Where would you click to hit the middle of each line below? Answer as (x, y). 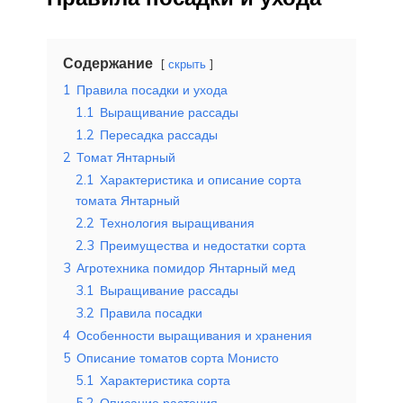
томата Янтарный (128, 200)
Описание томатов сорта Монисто (178, 358)
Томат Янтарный (126, 157)
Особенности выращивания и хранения (194, 335)
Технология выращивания (177, 223)
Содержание (108, 63)
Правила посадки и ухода (152, 90)
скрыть (187, 63)
